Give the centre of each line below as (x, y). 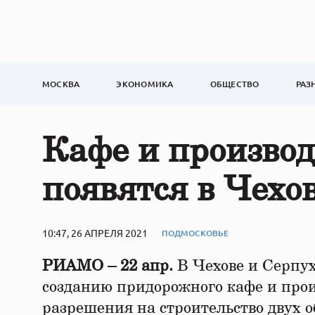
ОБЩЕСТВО (234, 84)
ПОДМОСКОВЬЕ (195, 233)
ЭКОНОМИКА (145, 84)
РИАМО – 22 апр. (110, 266)
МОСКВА (61, 84)
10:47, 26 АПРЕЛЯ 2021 (95, 233)
